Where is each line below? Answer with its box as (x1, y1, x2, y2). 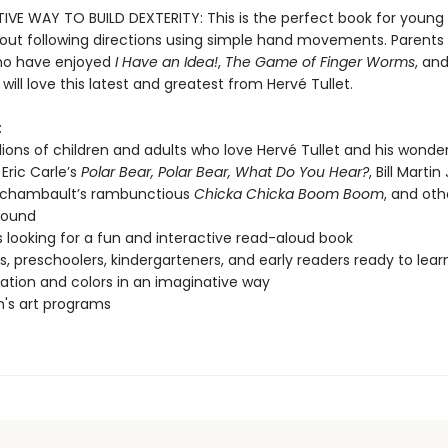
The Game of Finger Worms (224, 52, 415, 72)
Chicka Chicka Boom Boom (193, 184, 384, 204)
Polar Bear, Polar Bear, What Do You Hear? (80, 162, 369, 182)
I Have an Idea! (114, 52, 218, 72)
